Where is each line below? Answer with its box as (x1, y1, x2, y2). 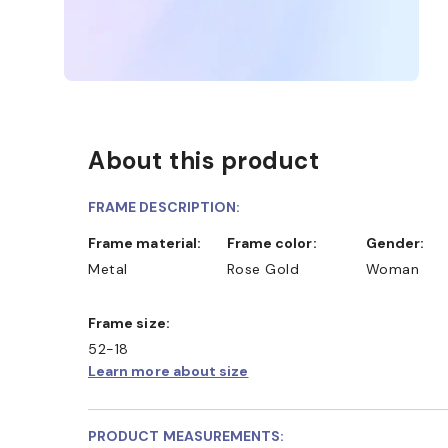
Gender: (376, 233, 424, 252)
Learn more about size (88, 361, 249, 380)
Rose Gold (226, 259, 300, 278)
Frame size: (96, 313, 170, 332)
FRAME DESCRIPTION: (88, 197, 241, 216)
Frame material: (96, 233, 202, 252)
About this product (88, 144, 319, 176)
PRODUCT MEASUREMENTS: (88, 426, 285, 445)
